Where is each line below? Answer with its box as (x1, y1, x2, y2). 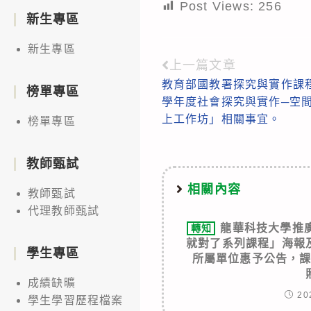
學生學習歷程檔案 (28, 294, 124, 306)
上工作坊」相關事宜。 (161, 112, 281, 125)
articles (160, 105, 226, 124)
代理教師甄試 (28, 204, 100, 217)
